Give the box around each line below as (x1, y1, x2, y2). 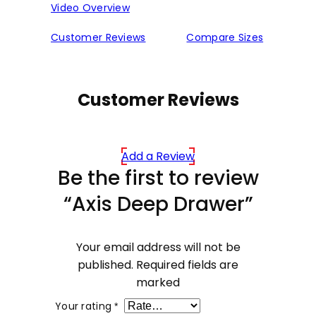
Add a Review (121, 148, 195, 165)
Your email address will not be (75, 239, 241, 256)
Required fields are (136, 257, 238, 274)
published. (78, 257, 133, 274)
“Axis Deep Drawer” (63, 190, 253, 219)
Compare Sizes (186, 30, 264, 45)
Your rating (55, 298, 115, 313)
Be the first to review (57, 164, 259, 193)
